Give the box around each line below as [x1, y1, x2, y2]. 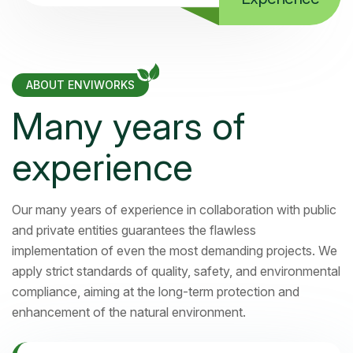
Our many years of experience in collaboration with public [12, 202, 336, 218]
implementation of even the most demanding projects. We [12, 243, 337, 259]
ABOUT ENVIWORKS [26, 78, 135, 92]
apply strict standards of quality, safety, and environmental [12, 263, 340, 280]
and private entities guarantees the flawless [12, 222, 256, 239]
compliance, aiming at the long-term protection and [12, 284, 299, 300]
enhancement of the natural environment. [12, 304, 246, 321]
